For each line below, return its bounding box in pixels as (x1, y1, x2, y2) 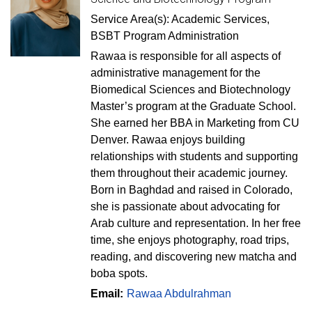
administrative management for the (91, 67, 260, 79)
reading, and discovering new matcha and (91, 251, 297, 263)
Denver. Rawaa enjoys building (91, 134, 245, 146)
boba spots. (91, 267, 148, 279)
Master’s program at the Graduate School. (91, 100, 296, 112)
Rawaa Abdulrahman (127, 288, 231, 299)
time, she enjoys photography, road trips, (91, 234, 289, 246)
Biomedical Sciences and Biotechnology (91, 84, 290, 95)
